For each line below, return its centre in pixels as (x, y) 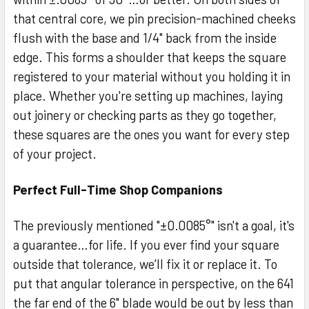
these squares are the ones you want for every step (151, 134)
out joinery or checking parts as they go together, (145, 114)
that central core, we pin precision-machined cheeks (154, 18)
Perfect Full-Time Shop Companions (118, 189)
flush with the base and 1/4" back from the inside (145, 37)
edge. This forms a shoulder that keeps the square (150, 57)
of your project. (55, 153)
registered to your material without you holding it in (152, 76)
